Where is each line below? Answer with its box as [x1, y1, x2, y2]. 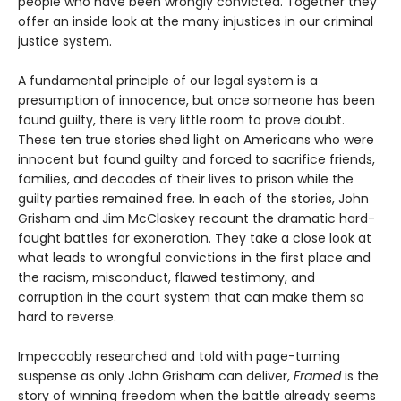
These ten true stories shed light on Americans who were [18, 131, 374, 149]
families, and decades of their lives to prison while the [18, 170, 354, 189]
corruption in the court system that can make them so [18, 288, 364, 307]
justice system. [18, 32, 112, 51]
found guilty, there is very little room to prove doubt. [18, 111, 345, 130]
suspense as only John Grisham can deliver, [18, 367, 294, 386]
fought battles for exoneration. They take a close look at [18, 229, 371, 248]
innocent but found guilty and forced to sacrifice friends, [18, 150, 375, 169]
